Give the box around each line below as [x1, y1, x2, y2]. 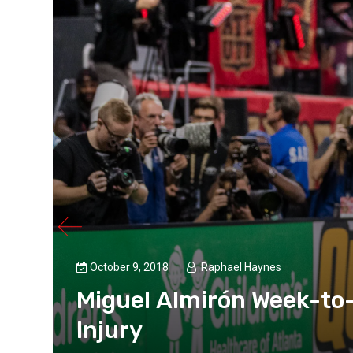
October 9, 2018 [90, 261, 172, 274]
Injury [76, 316, 143, 345]
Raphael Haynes [201, 261, 282, 274]
